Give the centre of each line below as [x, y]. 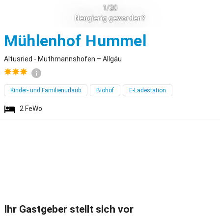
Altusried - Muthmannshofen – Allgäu [63, 59]
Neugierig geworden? [110, 18]
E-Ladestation [148, 90]
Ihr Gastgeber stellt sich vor [69, 209]
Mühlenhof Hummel [75, 41]
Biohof [105, 90]
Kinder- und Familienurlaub [46, 90]
